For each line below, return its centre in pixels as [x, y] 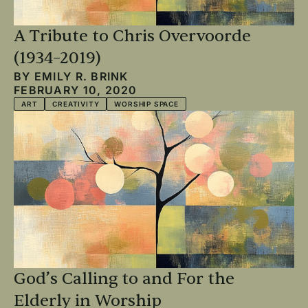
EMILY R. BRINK [81, 76]
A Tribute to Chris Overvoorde [132, 36]
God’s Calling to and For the [124, 279]
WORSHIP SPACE [146, 103]
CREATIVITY [76, 103]
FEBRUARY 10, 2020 [76, 90]
